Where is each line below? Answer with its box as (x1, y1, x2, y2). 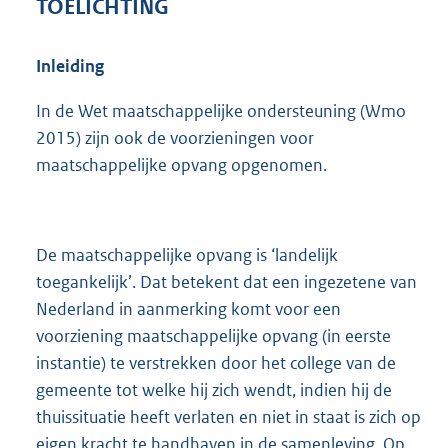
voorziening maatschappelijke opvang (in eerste (36, 325, 391, 348)
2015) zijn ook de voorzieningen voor (36, 126, 314, 149)
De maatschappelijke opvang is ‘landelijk (36, 244, 338, 267)
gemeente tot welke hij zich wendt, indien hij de (36, 379, 392, 402)
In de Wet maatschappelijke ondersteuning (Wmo (36, 99, 406, 122)
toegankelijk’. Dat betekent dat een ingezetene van (36, 271, 417, 294)
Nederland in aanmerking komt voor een (36, 298, 341, 321)
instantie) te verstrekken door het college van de (36, 352, 396, 375)
